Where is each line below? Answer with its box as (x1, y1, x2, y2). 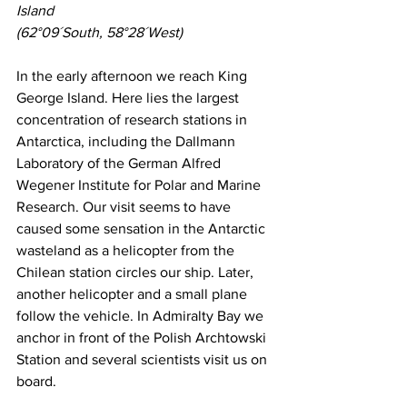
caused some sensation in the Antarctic (16, 221, 269, 237)
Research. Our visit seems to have (16, 199, 234, 215)
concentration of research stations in (16, 112, 251, 128)
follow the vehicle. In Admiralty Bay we (16, 308, 267, 324)
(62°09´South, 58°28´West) (16, 25, 183, 41)
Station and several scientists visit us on (16, 352, 271, 368)
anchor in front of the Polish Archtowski (16, 330, 270, 346)
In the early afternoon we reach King (16, 68, 251, 84)
